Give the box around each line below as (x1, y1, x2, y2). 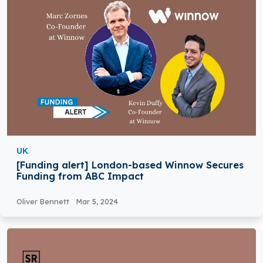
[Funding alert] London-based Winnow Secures (16, 159, 244, 171)
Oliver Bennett (16, 197, 72, 207)
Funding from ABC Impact (16, 170, 144, 183)
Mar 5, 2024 (76, 197, 118, 207)
